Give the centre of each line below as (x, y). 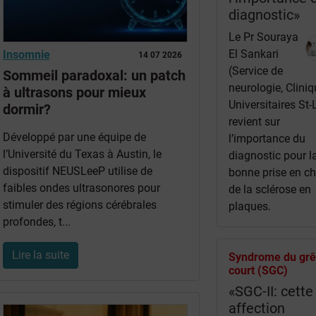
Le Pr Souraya (264, 37)
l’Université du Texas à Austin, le (82, 154)
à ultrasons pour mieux (74, 93)
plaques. (250, 206)
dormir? (26, 110)
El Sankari (254, 54)
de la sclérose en (270, 189)
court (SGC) (259, 270)
